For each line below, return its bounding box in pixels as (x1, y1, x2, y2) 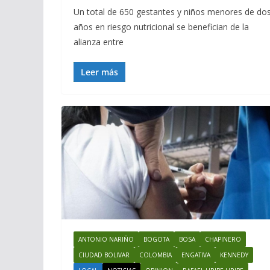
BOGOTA (143, 235, 169, 244)
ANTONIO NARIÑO (78, 235, 134, 244)
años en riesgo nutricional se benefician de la (74, 20, 249, 33)
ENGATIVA (181, 251, 210, 260)
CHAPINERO (205, 235, 241, 244)
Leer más (81, 66, 118, 78)
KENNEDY (220, 251, 248, 260)
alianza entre (74, 36, 124, 48)
